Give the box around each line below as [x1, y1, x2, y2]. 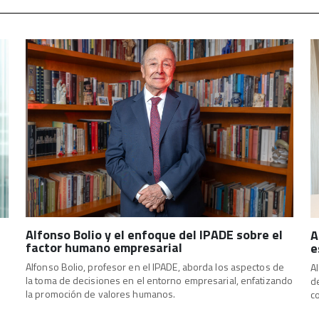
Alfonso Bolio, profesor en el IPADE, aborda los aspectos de [26, 259, 284, 275]
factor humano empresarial [26, 238, 182, 258]
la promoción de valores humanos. [26, 286, 176, 302]
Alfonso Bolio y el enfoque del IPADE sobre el [26, 225, 283, 245]
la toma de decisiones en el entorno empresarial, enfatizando [26, 273, 293, 288]
